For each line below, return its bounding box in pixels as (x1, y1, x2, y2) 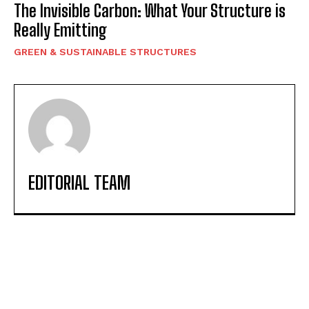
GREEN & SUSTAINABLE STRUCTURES (14, 46, 197, 57)
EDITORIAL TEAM (28, 171, 130, 194)
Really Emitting (14, 19, 107, 40)
